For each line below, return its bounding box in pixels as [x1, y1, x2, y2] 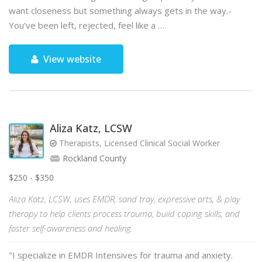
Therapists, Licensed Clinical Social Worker [57, 137, 220, 149]
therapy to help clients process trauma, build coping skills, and [9, 208, 240, 219]
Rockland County [60, 153, 126, 164]
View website [41, 53, 102, 65]
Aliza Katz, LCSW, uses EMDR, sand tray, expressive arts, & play [9, 193, 240, 205]
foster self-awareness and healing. [9, 222, 133, 234]
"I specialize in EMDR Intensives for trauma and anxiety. [9, 249, 233, 261]
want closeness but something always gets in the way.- [9, 5, 232, 16]
